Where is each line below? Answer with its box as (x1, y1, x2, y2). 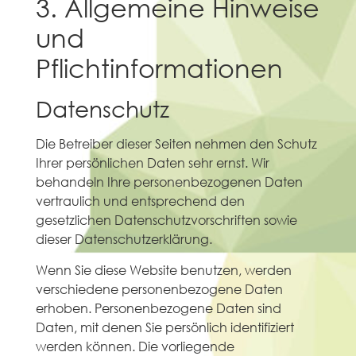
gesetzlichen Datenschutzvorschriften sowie (35, 211, 297, 229)
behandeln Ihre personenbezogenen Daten (35, 173, 303, 191)
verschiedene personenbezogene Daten (35, 280, 283, 297)
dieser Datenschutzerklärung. (35, 230, 212, 248)
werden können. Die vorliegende (35, 337, 234, 354)
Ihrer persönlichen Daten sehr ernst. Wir (35, 154, 269, 172)
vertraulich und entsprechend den (35, 192, 245, 210)
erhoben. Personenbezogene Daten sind (35, 299, 281, 316)
